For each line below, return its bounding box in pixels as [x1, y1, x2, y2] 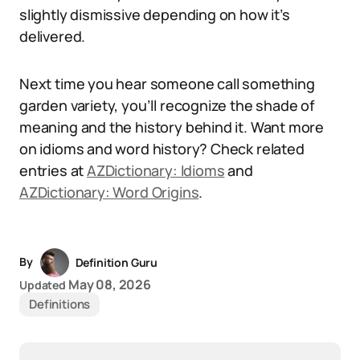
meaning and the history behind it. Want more [19, 117, 325, 137]
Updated [19, 277, 67, 292]
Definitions [29, 296, 91, 313]
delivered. [19, 27, 86, 46]
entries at [19, 161, 88, 180]
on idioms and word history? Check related [19, 139, 305, 158]
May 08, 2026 [67, 276, 151, 293]
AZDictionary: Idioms [87, 161, 225, 180]
